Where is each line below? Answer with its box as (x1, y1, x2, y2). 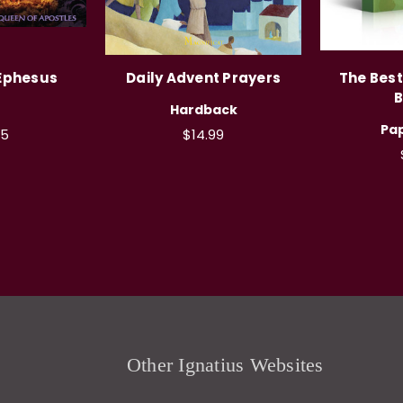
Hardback (169, 100, 237, 119)
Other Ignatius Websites (126, 353, 324, 376)
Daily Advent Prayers (126, 67, 281, 87)
